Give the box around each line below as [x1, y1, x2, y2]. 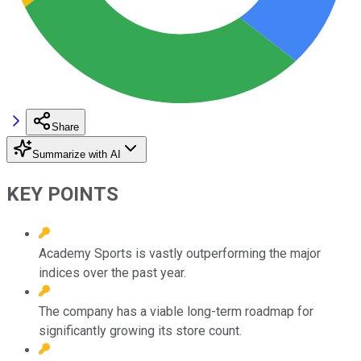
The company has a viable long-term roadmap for [39, 303, 313, 319]
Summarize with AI [32, 147, 121, 160]
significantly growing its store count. [39, 322, 242, 338]
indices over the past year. [39, 264, 186, 280]
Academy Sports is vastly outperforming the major [39, 245, 321, 261]
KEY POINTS [6, 182, 118, 205]
